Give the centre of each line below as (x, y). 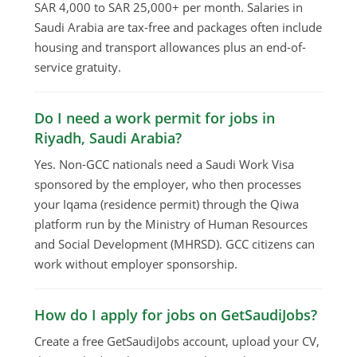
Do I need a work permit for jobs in (155, 118)
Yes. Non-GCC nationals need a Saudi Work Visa (165, 165)
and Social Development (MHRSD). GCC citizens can (175, 244)
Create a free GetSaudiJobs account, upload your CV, (177, 341)
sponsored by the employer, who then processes (168, 184)
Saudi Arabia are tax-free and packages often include (178, 27)
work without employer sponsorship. (136, 264)
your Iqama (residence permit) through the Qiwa (167, 204)
